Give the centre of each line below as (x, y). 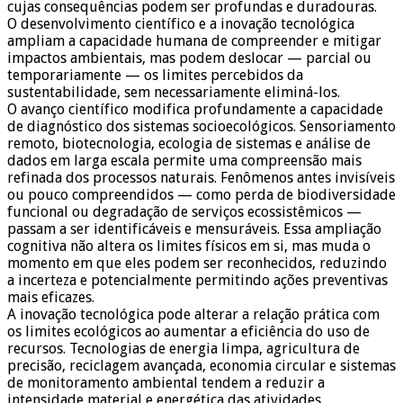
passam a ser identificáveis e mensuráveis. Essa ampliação (194, 229)
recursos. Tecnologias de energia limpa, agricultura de (184, 349)
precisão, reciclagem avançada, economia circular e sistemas (201, 366)
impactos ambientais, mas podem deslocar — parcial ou (189, 58)
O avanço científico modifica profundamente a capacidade (195, 110)
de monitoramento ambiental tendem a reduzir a (166, 383)
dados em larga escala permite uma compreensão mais (184, 161)
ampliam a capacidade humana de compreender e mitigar (194, 41)
